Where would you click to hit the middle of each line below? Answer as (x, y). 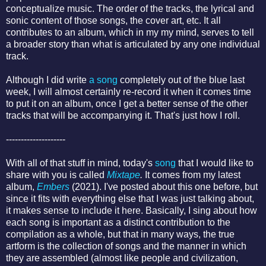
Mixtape (123, 175)
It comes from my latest (191, 175)
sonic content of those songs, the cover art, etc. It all (113, 21)
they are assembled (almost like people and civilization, (122, 258)
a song (103, 80)
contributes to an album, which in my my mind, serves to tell (130, 33)
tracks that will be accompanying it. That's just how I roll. (124, 116)
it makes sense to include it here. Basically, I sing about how (132, 211)
